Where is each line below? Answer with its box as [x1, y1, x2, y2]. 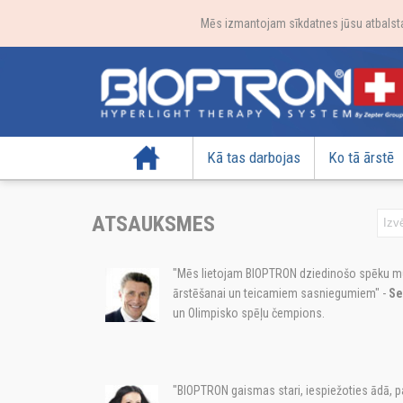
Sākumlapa [114, 148, 179, 166]
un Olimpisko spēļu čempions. [173, 306, 325, 320]
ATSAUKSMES [92, 211, 215, 237]
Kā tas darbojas [207, 148, 300, 166]
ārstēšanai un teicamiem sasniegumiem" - [173, 286, 389, 300]
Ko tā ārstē [328, 148, 394, 166]
